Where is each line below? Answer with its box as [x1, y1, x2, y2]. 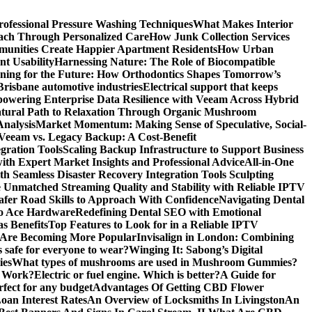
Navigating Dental [219, 194, 304, 205]
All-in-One [244, 156, 294, 168]
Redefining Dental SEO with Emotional [75, 206, 261, 218]
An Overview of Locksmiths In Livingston [87, 294, 285, 306]
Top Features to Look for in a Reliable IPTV [48, 219, 258, 231]
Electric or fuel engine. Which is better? [34, 269, 220, 281]
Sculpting [229, 169, 274, 180]
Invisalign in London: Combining [136, 231, 294, 243]
